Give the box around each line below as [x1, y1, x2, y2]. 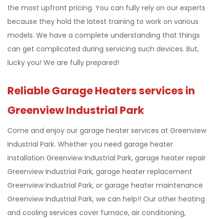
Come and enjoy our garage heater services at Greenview [7, 125, 206, 135]
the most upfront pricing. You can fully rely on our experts [7, 2, 205, 13]
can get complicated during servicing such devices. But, [7, 44, 199, 54]
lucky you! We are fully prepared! [7, 57, 119, 67]
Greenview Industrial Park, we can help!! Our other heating [7, 194, 205, 204]
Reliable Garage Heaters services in [7, 83, 195, 98]
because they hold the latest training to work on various [7, 16, 198, 26]
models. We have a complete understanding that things [7, 30, 200, 40]
